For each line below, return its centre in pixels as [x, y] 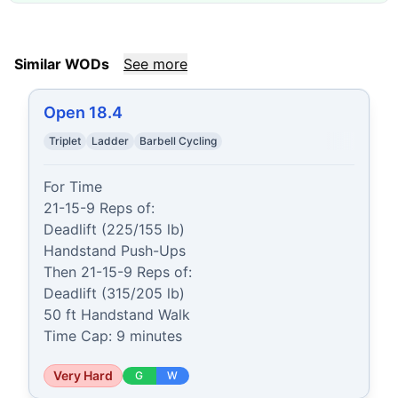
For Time [73, 187]
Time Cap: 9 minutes [113, 336]
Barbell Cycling [178, 141]
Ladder [110, 141]
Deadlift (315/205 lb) [114, 293]
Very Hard [83, 375]
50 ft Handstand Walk [117, 314]
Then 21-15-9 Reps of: [118, 272]
